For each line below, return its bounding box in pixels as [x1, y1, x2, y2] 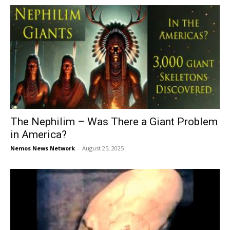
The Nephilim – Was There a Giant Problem [10, 115, 218, 128]
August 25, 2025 [82, 144, 124, 152]
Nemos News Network [10, 144, 75, 152]
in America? [10, 128, 67, 141]
